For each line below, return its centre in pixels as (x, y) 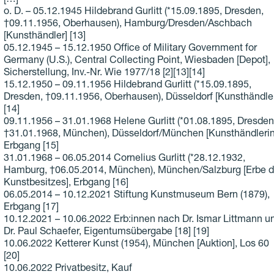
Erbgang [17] (31, 208)
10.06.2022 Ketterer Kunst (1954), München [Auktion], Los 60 (136, 245)
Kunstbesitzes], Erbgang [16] (66, 184)
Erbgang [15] (31, 147)
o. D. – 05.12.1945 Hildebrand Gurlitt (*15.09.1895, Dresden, (133, 13)
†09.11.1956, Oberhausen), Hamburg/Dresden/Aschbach (128, 25)
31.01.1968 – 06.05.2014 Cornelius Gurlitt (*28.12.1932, (124, 159)
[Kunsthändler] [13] (44, 37)
